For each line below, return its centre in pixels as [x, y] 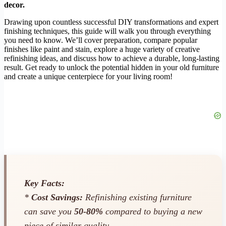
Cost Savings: [57, 197]
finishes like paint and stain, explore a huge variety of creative [102, 49]
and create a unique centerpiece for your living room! [88, 76]
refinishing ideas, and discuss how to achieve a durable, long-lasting [112, 58]
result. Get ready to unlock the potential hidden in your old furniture [111, 67]
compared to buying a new [153, 212]
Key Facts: [44, 183]
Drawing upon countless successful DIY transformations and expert [111, 22]
